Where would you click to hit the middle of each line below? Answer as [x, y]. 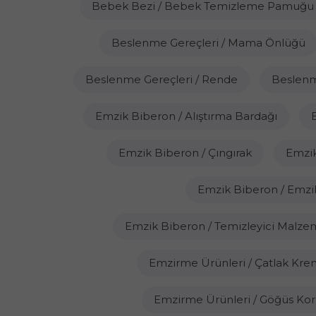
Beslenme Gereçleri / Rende [161, 79]
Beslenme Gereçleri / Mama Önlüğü [208, 43]
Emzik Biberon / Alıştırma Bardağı [186, 116]
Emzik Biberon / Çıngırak [185, 153]
